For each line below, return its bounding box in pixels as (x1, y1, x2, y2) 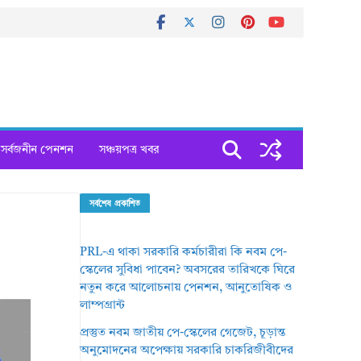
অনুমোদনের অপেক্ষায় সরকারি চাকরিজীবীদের (80, 345, 294, 357)
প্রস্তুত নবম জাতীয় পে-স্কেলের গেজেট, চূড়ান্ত (80, 327, 286, 339)
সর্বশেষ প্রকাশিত (89, 200, 140, 208)
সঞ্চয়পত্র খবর (99, 144, 159, 156)
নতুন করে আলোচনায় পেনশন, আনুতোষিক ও (80, 282, 293, 294)
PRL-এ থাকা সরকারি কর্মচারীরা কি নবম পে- (80, 247, 288, 259)
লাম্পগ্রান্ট (80, 300, 126, 312)
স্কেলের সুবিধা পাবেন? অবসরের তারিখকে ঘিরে (80, 264, 296, 276)
